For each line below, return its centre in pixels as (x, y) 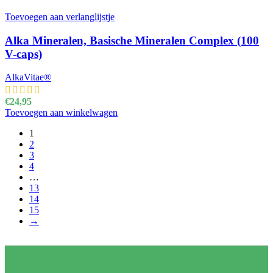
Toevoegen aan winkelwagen (61, 113)
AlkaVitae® (28, 77)
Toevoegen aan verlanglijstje (60, 17)
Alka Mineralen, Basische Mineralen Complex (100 (132, 40)
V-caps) (23, 54)
